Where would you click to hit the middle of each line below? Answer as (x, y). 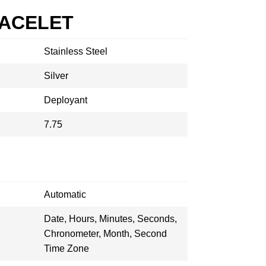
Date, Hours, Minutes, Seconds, (110, 219)
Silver (56, 76)
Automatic (65, 194)
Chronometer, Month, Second (105, 234)
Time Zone (66, 248)
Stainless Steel (76, 51)
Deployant (66, 100)
